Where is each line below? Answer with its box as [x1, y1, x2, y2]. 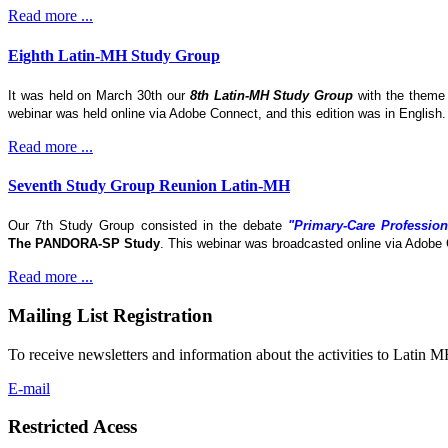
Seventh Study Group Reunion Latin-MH [8, 177, 290, 195]
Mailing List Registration [8, 305, 213, 327]
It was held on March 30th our [8, 87, 190, 103]
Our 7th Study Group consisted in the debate [8, 218, 288, 234]
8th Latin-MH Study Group [189, 87, 354, 103]
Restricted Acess [8, 416, 137, 438]
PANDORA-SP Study [35, 236, 160, 252]
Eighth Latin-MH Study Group [8, 46, 220, 64]
